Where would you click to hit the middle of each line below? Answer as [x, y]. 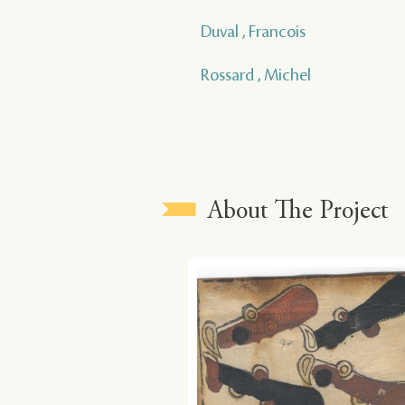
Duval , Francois [253, 32]
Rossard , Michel [256, 75]
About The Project [298, 213]
